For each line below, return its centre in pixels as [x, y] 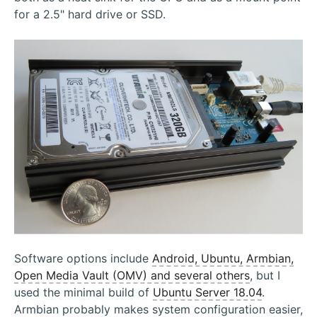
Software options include [83, 258]
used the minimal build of [83, 292]
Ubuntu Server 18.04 [207, 292]
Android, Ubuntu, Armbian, [223, 258]
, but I [265, 275]
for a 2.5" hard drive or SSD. [90, 14]
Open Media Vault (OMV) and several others [132, 275]
